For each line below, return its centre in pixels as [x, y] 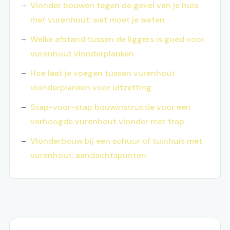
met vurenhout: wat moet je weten [98, 20]
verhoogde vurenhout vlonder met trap [107, 122]
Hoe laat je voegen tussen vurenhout [103, 73]
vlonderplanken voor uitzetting [91, 88]
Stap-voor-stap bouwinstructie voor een [111, 107]
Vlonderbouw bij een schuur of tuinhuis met [116, 141]
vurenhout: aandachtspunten [88, 156]
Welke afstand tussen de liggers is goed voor [117, 40]
